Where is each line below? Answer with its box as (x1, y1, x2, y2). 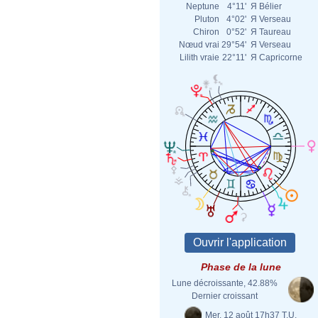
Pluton (194, 14, 219, 24)
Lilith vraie (180, 53, 219, 62)
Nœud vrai (179, 40, 219, 50)
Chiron (193, 27, 219, 37)
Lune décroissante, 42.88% (171, 278, 278, 288)
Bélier (259, 1, 282, 11)
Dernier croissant (191, 291, 258, 301)
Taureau (259, 27, 291, 37)
